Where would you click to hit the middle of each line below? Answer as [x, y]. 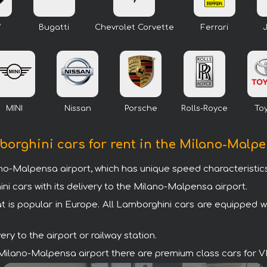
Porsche [141, 108]
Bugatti [54, 28]
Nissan [77, 108]
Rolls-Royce [204, 108]
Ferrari [214, 28]
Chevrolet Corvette [134, 28]
